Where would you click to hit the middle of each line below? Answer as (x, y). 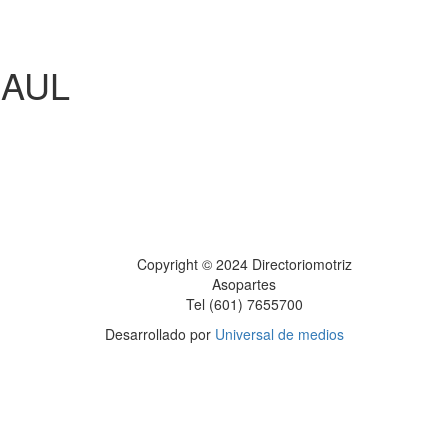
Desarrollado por (159, 333)
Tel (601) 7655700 (244, 303)
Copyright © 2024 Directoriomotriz (244, 263)
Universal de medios (279, 333)
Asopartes (244, 283)
